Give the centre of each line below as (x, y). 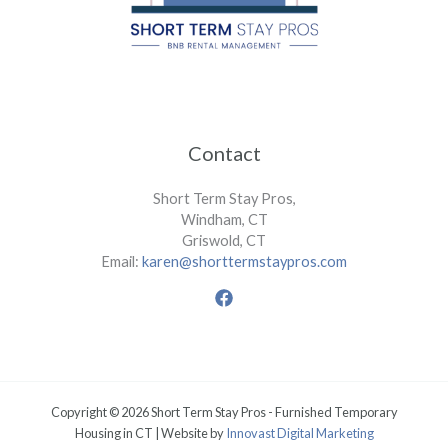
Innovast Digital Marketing (299, 433)
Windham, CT (224, 219)
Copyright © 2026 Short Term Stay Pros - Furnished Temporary (224, 412)
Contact (224, 152)
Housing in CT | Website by (150, 433)
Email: (121, 261)
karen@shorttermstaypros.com (244, 261)
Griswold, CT (224, 240)
